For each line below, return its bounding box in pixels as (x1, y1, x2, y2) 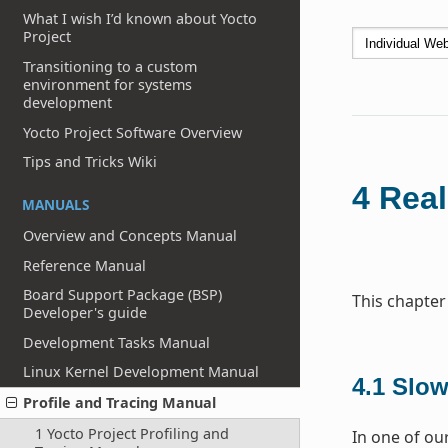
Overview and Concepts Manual (23, 225, 238, 245)
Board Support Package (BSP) (23, 285, 223, 305)
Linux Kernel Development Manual (23, 362, 260, 382)
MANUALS (22, 195, 89, 215)
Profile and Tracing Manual (23, 393, 217, 413)
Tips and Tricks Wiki (23, 152, 158, 172)
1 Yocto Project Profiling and (34, 423, 229, 443)
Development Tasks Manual (23, 332, 211, 352)
